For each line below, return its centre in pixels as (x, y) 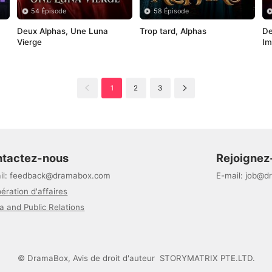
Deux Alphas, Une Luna (62, 31)
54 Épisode (49, 11)
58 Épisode (172, 11)
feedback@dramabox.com (60, 175)
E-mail (228, 175)
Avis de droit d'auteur (114, 258)
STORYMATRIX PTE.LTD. (207, 258)
